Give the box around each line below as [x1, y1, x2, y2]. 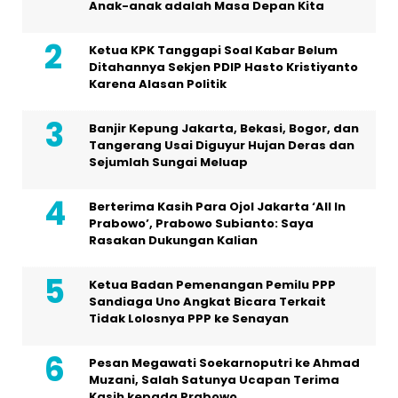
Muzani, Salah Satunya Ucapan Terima [89, 371, 339, 389]
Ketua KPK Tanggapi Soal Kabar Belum [89, 42, 338, 60]
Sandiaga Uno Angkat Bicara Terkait [89, 293, 326, 311]
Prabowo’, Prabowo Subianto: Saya [89, 215, 314, 233]
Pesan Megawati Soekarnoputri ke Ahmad [89, 354, 360, 372]
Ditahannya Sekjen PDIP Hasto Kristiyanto [89, 59, 358, 76]
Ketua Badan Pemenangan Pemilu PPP [89, 276, 336, 294]
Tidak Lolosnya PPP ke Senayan [89, 310, 289, 328]
